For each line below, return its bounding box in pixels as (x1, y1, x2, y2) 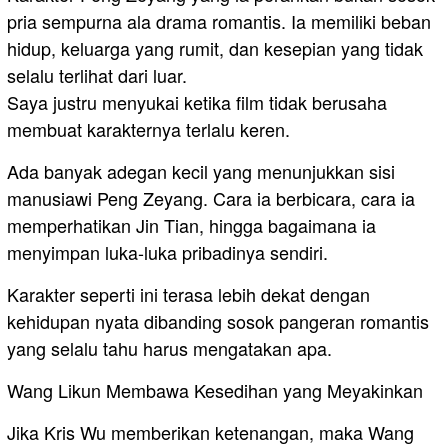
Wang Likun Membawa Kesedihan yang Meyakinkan (7, 377, 423, 404)
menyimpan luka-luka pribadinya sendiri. (7, 239, 328, 266)
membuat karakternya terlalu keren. (7, 116, 290, 143)
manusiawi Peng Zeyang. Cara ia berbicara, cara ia (7, 185, 415, 212)
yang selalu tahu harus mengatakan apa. (7, 335, 332, 362)
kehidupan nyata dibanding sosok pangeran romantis (7, 308, 429, 335)
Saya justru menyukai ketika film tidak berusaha (7, 89, 387, 116)
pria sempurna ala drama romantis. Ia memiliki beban (7, 8, 431, 35)
